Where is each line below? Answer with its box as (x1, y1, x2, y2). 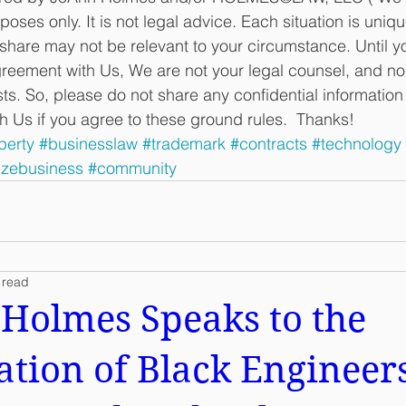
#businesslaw (39, 132, 138, 154)
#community (88, 157, 177, 179)
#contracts (230, 132, 307, 154)
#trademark (142, 132, 226, 154)
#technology (312, 132, 401, 154)
